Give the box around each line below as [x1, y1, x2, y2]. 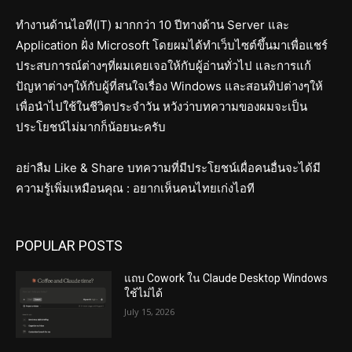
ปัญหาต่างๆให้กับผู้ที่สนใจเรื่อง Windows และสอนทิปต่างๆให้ [16, 78, 323, 93]
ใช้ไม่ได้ [124, 286, 163, 299]
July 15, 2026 [124, 305, 175, 317]
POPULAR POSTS [16, 236, 123, 254]
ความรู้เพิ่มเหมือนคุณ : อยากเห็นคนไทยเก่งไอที [16, 180, 255, 196]
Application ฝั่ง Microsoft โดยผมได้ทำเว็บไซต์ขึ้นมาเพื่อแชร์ [16, 37, 328, 53]
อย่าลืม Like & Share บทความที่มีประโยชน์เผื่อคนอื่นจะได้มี [16, 159, 321, 175]
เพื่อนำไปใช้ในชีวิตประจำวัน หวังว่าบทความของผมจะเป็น [16, 98, 307, 114]
